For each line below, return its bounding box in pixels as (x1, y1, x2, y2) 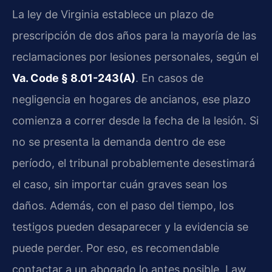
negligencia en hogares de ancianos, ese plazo (12, 93, 251, 106)
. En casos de (135, 72, 203, 85)
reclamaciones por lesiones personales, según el (12, 50, 259, 64)
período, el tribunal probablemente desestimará (12, 157, 255, 170)
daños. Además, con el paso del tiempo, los (12, 199, 234, 212)
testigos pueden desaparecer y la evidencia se (12, 220, 248, 234)
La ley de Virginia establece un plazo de (12, 8, 214, 21)
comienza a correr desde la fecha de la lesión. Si (12, 114, 259, 127)
